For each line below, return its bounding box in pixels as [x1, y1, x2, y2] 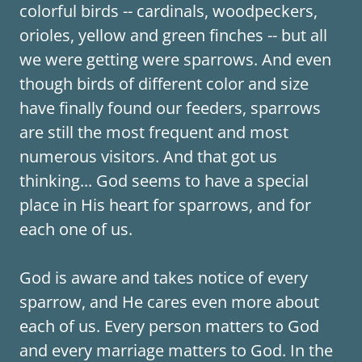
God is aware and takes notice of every [19, 267, 308, 288]
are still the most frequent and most [19, 121, 288, 143]
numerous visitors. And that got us [19, 145, 277, 167]
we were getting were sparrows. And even [19, 48, 331, 70]
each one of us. [19, 218, 137, 240]
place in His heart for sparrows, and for [19, 194, 311, 216]
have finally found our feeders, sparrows [19, 97, 321, 119]
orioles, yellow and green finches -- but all [19, 24, 327, 46]
